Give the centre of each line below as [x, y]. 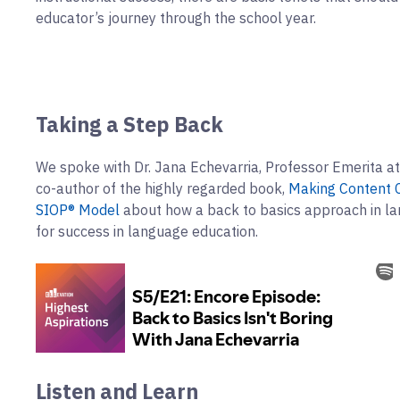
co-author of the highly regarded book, [162, 189]
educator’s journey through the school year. [176, 18]
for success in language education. [147, 232]
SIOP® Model [78, 210]
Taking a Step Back [129, 125]
